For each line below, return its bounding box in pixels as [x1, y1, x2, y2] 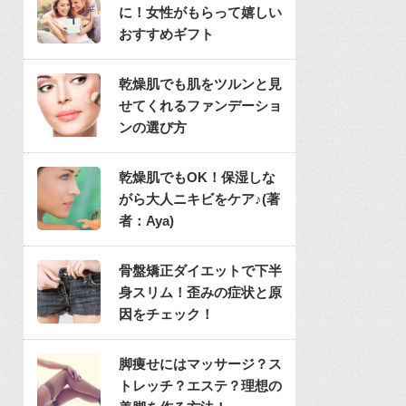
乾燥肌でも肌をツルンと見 [119, 76, 282, 92]
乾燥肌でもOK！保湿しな [119, 169, 275, 185]
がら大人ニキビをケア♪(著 [119, 191, 280, 207]
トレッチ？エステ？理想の [119, 378, 282, 393]
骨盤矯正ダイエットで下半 [119, 263, 282, 278]
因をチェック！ [119, 306, 214, 322]
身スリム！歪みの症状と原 [119, 285, 282, 300]
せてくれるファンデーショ [119, 98, 282, 113]
